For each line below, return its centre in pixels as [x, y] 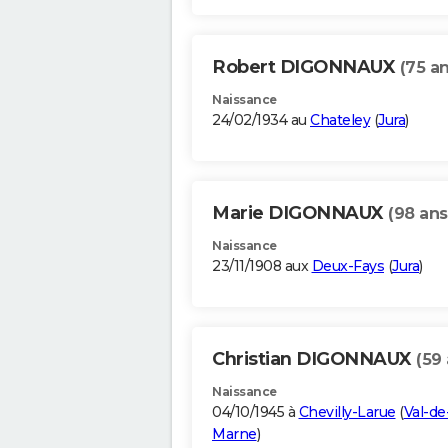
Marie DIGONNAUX [300, 213]
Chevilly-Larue [347, 412]
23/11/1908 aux [262, 266]
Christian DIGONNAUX [314, 359]
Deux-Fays [347, 266]
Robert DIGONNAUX [306, 67]
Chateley [340, 120]
